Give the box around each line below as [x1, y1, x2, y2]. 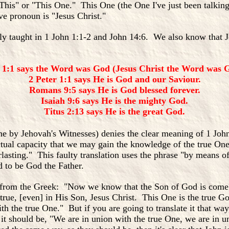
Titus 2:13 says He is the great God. [44, 106, 185, 117]
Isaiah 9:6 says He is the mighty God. [41, 96, 188, 106]
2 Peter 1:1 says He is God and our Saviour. [28, 74, 201, 84]
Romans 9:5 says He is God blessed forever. [29, 85, 200, 95]
